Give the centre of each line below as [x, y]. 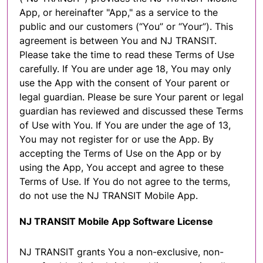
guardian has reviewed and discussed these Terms [131, 111]
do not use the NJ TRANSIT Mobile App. [109, 195]
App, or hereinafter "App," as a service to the [119, 12]
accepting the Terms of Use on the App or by [120, 153]
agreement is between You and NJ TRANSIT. [118, 40]
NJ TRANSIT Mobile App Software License [116, 221]
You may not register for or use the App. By [117, 139]
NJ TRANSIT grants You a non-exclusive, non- [122, 252]
